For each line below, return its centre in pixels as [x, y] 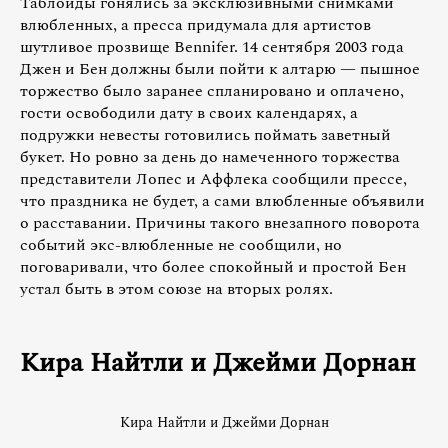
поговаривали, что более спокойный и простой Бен [213, 267]
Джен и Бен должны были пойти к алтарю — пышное [220, 69]
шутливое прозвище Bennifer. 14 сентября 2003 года [212, 47]
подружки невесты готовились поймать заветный [205, 135]
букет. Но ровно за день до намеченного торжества [210, 157]
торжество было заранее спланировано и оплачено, [212, 91]
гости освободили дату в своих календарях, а [189, 113]
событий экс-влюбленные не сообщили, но [181, 245]
